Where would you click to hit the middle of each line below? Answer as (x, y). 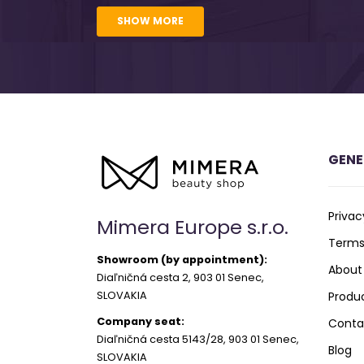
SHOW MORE (151, 21)
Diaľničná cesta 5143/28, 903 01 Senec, (198, 339)
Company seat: (141, 321)
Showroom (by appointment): (182, 259)
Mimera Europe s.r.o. (193, 227)
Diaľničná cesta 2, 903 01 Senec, (181, 277)
